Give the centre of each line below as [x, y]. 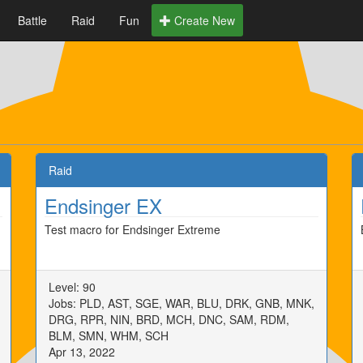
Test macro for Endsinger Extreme [132, 229]
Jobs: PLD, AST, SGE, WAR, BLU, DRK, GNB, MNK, [181, 303]
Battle [32, 20]
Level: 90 [72, 287]
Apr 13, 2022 [82, 352]
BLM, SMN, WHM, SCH [109, 335]
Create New [203, 20]
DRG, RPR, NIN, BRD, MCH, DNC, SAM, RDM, [169, 319]
